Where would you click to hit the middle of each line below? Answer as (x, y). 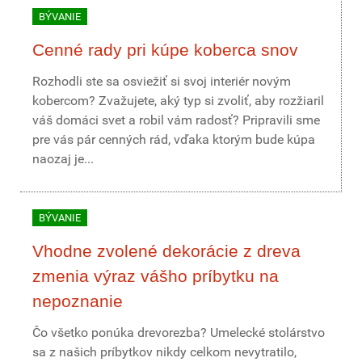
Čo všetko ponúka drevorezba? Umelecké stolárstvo (179, 333)
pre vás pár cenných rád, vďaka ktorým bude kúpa (174, 139)
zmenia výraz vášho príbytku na (156, 276)
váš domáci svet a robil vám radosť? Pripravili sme (176, 120)
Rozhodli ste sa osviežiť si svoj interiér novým (162, 81)
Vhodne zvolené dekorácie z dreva (166, 251)
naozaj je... (63, 159)
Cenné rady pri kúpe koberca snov (165, 50)
